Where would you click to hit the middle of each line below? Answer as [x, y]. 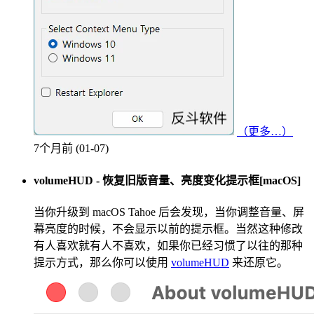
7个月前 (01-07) [71, 149]
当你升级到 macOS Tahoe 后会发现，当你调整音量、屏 [169, 212]
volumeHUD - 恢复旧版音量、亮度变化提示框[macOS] [167, 180]
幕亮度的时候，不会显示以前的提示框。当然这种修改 [168, 228]
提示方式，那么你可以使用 [102, 262]
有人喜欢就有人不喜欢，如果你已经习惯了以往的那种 [168, 245]
